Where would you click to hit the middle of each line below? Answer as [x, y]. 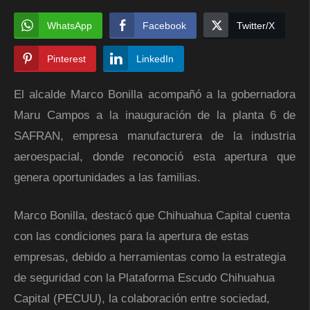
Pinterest [66, 58]
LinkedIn [155, 58]
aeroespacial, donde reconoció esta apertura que [155, 156]
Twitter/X [256, 25]
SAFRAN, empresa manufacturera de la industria [155, 136]
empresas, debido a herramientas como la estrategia [150, 257]
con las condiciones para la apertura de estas [131, 236]
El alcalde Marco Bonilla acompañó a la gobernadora [155, 94]
